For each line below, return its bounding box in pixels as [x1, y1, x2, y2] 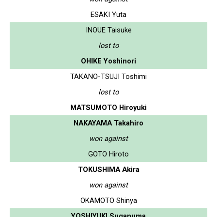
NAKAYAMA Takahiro [74, 118, 143, 127]
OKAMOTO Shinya [80, 196, 137, 205]
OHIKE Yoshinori [81, 56, 136, 65]
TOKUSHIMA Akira [77, 165, 139, 174]
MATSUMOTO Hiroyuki [70, 103, 147, 112]
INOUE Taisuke [85, 25, 132, 34]
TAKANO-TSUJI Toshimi [70, 72, 147, 81]
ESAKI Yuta [91, 10, 126, 19]
